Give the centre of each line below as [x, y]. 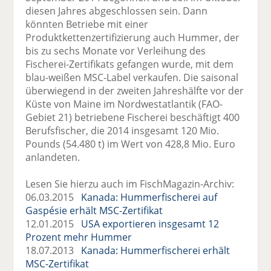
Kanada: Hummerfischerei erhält [156, 250]
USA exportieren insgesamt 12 [149, 224]
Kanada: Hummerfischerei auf [149, 197]
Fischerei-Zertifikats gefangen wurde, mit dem [130, 64]
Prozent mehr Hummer [79, 237]
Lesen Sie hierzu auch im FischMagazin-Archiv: [130, 184]
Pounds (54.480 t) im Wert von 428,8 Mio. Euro [131, 144]
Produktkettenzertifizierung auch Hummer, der [133, 37]
